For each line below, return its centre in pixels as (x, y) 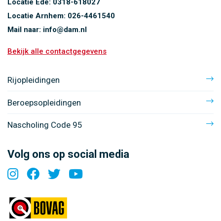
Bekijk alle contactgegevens (57, 52)
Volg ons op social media (68, 154)
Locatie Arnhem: (37, 16)
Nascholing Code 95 (45, 125)
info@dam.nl (65, 30)
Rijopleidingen (34, 80)
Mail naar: (25, 30)
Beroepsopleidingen (44, 102)
